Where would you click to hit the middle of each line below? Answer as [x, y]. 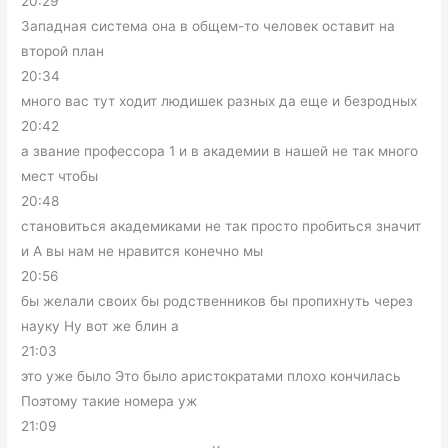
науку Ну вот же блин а [100, 326]
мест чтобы [60, 176]
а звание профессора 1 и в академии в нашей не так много [220, 151]
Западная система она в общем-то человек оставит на [208, 26]
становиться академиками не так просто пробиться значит [221, 226]
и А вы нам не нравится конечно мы [142, 251]
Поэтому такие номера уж [109, 401]
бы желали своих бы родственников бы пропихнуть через [217, 301]
